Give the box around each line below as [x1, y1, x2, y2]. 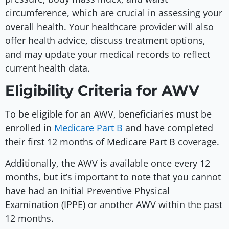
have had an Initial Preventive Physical [5, 184, 170, 197]
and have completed [123, 122, 213, 134]
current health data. [5, 62, 90, 75]
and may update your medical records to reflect [5, 48, 210, 61]
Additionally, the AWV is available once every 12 [5, 156, 210, 169]
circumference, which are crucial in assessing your [5, 7, 222, 19]
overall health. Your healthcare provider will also [5, 20, 214, 33]
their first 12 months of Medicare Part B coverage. [5, 135, 219, 148]
